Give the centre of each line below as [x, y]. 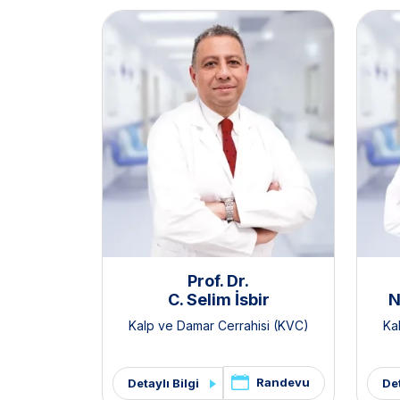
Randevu [283, 383]
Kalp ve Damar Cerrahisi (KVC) [218, 326]
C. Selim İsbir [218, 300]
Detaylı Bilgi [163, 383]
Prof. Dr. [218, 281]
